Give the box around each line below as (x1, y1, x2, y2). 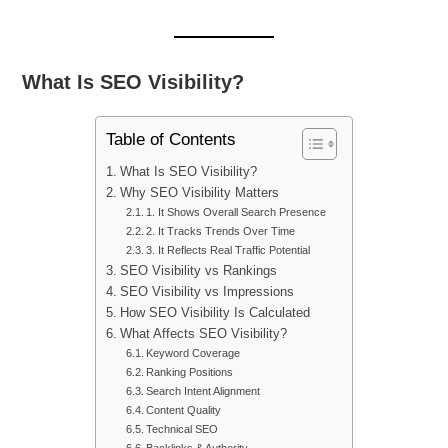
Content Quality (146, 403, 222, 416)
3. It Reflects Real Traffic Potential (146, 243, 311, 256)
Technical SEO (146, 422, 219, 435)
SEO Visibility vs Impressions (119, 284, 294, 299)
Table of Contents (106, 130, 236, 150)
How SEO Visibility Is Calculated (119, 305, 310, 320)
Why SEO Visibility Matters (119, 185, 279, 200)
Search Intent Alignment (146, 384, 261, 397)
